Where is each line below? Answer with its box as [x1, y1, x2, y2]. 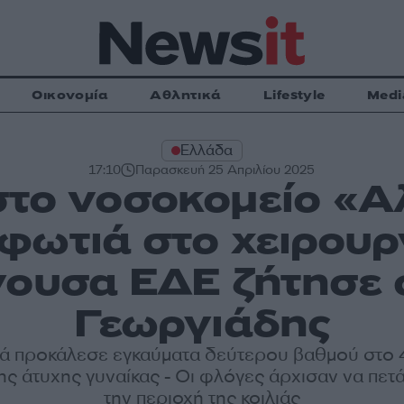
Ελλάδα [179, 141, 233, 160]
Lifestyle [262, 87, 326, 104]
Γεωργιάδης [73, 298, 331, 350]
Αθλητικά [150, 87, 222, 104]
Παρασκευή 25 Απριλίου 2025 [135, 161, 316, 179]
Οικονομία [32, 87, 109, 104]
